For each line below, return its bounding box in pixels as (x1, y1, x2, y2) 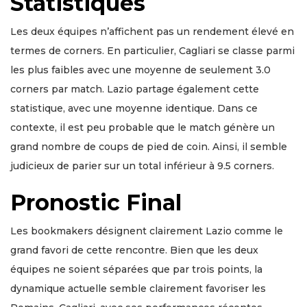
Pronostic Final (10, 189, 182, 217)
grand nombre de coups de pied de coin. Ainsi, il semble (10, 140, 287, 153)
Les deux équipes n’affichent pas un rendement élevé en (10, 25, 294, 38)
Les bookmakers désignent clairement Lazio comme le (10, 225, 283, 238)
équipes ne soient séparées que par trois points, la (10, 263, 262, 276)
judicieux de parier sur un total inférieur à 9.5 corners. (10, 160, 274, 173)
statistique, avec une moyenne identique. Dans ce (10, 102, 258, 115)
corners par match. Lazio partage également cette (10, 83, 259, 96)
